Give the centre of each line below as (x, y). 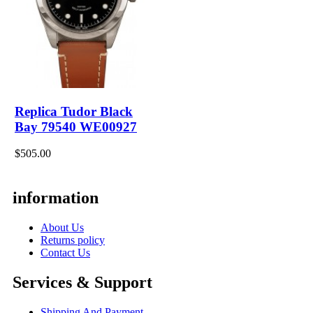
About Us (62, 227)
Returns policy (73, 240)
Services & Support (82, 282)
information (56, 197)
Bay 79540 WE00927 (76, 126)
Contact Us (65, 252)
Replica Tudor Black (74, 111)
